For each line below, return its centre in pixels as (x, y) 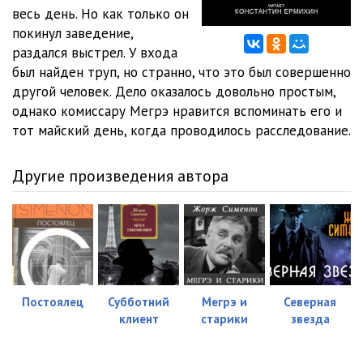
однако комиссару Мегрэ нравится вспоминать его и (177, 111)
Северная (310, 302)
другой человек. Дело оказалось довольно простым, (174, 92)
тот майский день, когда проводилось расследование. (181, 130)
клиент (139, 319)
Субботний (139, 302)
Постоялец (53, 302)
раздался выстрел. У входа (95, 53)
